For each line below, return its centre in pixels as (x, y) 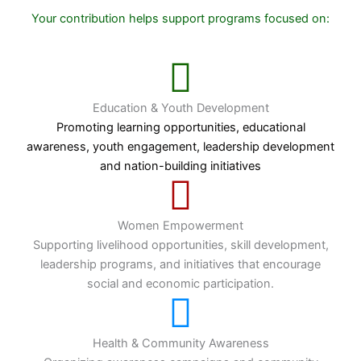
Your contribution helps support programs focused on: (180, 18)
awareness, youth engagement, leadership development (180, 146)
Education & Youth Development (180, 108)
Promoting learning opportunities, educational (180, 127)
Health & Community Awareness (180, 343)
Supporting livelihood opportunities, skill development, (180, 245)
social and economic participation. (180, 283)
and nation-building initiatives (180, 166)
